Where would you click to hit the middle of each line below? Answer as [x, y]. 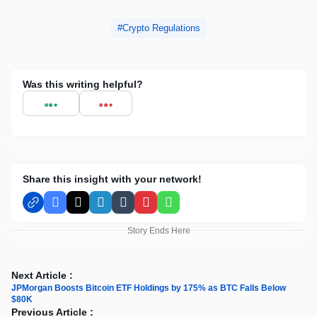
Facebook [78, 208]
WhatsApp [192, 208]
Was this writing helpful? [83, 84]
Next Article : [42, 275]
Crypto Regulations [161, 28]
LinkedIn [121, 208]
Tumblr [139, 208]
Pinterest [166, 208]
